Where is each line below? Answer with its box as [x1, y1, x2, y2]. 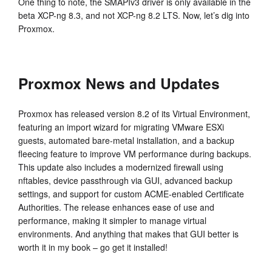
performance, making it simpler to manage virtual [18, 214, 206, 226]
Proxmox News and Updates [18, 72, 220, 94]
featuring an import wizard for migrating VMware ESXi [18, 120, 224, 133]
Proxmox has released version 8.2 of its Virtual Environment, [18, 107, 250, 120]
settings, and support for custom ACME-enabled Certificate [18, 187, 244, 200]
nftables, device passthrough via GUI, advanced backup [18, 174, 233, 186]
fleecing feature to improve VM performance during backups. [18, 147, 251, 160]
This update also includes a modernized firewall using [18, 160, 223, 173]
